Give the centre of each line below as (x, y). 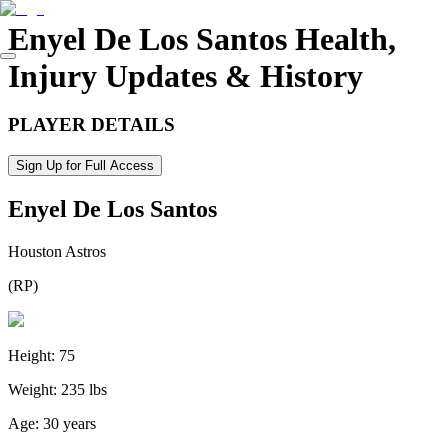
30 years (69, 423)
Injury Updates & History (185, 76)
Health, (341, 39)
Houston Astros (57, 251)
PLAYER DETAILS (91, 125)
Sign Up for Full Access (85, 165)
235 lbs (84, 389)
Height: (31, 355)
